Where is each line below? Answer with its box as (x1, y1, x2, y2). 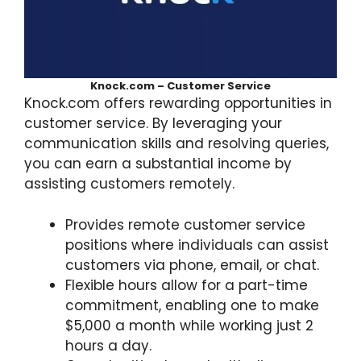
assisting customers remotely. (24, 174, 234, 194)
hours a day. (65, 335, 151, 355)
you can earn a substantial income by (24, 154, 292, 174)
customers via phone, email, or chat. (65, 255, 319, 275)
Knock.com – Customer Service (90, 78, 271, 94)
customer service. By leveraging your (24, 114, 282, 134)
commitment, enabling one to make (65, 295, 319, 315)
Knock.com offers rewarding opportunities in (24, 93, 332, 114)
